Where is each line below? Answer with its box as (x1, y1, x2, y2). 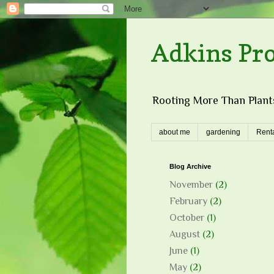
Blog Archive (169, 163, 211, 171)
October (169, 212, 204, 224)
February (169, 196, 207, 207)
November (169, 179, 213, 191)
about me (159, 128, 190, 137)
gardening (206, 128, 240, 137)
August (169, 229, 200, 240)
